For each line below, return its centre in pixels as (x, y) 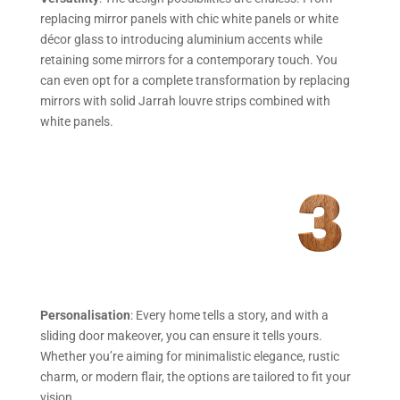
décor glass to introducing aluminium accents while (181, 39)
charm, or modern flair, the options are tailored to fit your (195, 377)
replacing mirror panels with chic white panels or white (189, 18)
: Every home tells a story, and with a (229, 316)
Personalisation (85, 316)
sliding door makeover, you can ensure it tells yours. (181, 336)
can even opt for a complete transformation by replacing (195, 80)
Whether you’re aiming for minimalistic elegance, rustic (189, 357)
